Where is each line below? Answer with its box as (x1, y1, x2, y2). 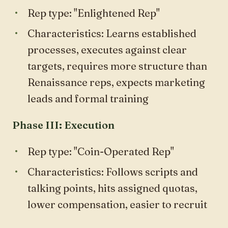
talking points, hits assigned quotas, (27, 181, 197, 194)
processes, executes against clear (27, 43, 187, 56)
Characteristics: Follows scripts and (27, 165, 198, 178)
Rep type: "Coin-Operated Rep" (27, 145, 174, 158)
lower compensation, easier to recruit (27, 197, 207, 211)
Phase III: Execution (12, 118, 115, 131)
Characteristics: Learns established (27, 26, 196, 40)
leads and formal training (27, 92, 149, 105)
